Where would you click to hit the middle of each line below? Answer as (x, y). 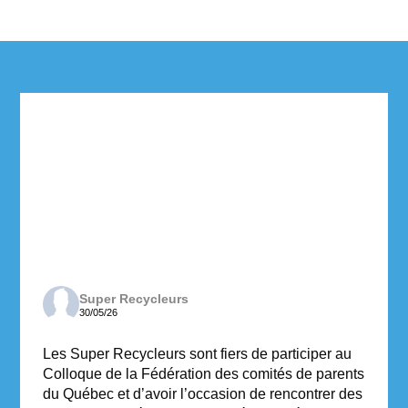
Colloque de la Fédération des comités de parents (204, 373)
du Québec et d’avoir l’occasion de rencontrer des (203, 393)
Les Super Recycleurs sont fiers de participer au (198, 353)
